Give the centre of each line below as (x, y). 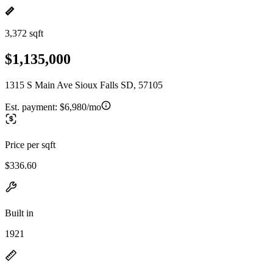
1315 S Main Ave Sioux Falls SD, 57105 (84, 85)
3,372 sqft (24, 33)
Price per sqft (30, 144)
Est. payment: (32, 107)
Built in (19, 213)
